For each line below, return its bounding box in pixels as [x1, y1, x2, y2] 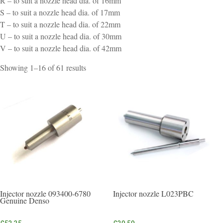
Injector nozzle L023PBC [113, 188, 194, 199]
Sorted [86, 61, 106, 72]
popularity [86, 85, 117, 96]
